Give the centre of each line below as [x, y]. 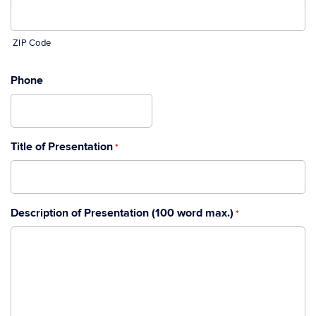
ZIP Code [32, 43]
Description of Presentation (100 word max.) [122, 213]
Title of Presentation [62, 147]
